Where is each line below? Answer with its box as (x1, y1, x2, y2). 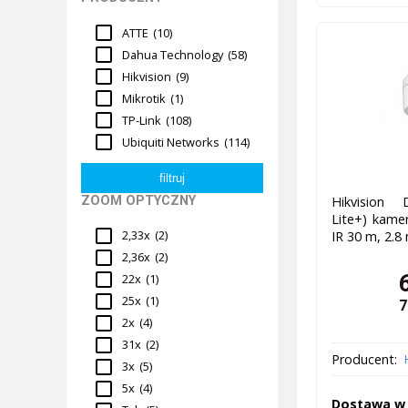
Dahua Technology (122, 46, 224, 63)
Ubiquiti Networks (122, 133, 220, 150)
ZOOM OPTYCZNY (81, 192, 196, 209)
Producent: (331, 351, 397, 369)
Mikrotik (122, 89, 167, 107)
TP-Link (122, 111, 162, 128)
